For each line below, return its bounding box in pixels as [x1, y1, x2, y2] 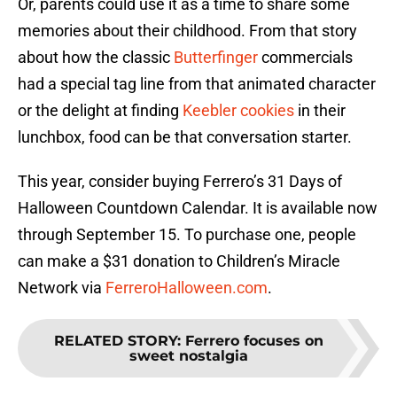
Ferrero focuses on [185, 332, 323, 350]
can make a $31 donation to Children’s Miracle [18, 252, 340, 271]
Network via [18, 278, 105, 298]
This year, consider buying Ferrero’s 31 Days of [18, 172, 342, 191]
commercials [258, 48, 353, 67]
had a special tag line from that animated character [18, 74, 376, 94]
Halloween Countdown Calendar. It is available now [18, 198, 378, 218]
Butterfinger [174, 48, 258, 67]
